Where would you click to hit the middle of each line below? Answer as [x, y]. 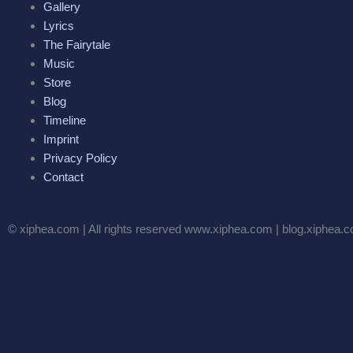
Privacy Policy [80, 158]
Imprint [61, 139]
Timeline [65, 120]
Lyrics [59, 25]
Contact [63, 176]
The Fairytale [77, 44]
